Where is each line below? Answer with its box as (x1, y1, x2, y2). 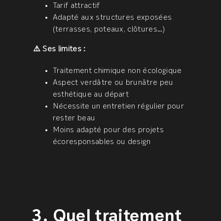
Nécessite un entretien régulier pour (52, 103, 184, 111)
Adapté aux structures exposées (52, 14, 172, 22)
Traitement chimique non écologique (52, 67, 182, 75)
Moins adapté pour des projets (52, 126, 164, 135)
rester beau (52, 114, 96, 123)
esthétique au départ (52, 91, 129, 99)
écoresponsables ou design (52, 138, 151, 147)
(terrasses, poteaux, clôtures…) (52, 26, 165, 34)
